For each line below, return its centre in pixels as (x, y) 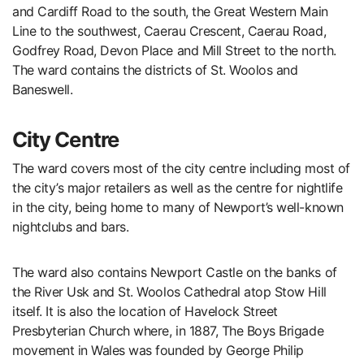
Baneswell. (43, 89)
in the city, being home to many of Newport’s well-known (178, 207)
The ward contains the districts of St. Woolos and (155, 69)
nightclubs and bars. (71, 226)
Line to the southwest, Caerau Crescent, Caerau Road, (169, 30)
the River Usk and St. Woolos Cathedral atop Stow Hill (169, 291)
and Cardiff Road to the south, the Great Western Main (170, 11)
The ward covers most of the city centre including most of (181, 168)
